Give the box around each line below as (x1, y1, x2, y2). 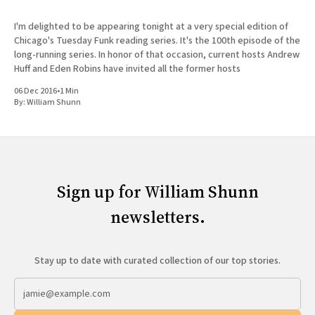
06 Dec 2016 (14, 85, 57, 98)
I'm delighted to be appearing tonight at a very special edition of (14, 20, 288, 34)
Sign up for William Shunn (56, 180, 259, 204)
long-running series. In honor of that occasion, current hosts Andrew (14, 48, 300, 63)
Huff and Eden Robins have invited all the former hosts (14, 62, 240, 77)
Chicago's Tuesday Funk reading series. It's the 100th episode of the (14, 34, 180, 49)
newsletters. (110, 205, 205, 229)
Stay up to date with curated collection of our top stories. (34, 254, 281, 269)
